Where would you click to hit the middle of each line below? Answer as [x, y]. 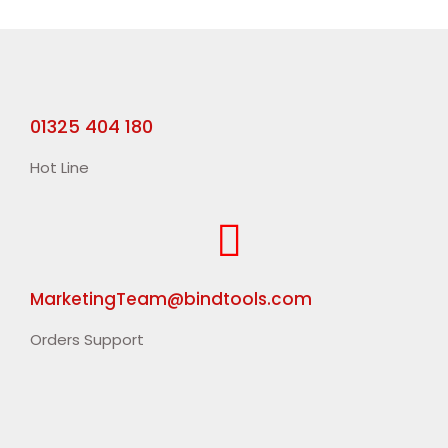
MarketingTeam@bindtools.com [171, 299]
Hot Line [59, 167]
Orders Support [87, 339]
